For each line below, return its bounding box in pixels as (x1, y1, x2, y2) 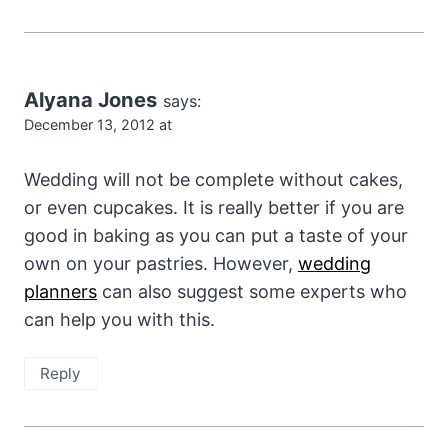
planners (24, 281, 97, 303)
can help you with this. (24, 309, 215, 331)
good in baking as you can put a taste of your (24, 225, 408, 247)
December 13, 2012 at (24, 115, 172, 133)
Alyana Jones (24, 86, 157, 112)
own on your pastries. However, (24, 253, 298, 275)
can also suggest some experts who (97, 281, 407, 303)
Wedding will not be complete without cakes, (24, 169, 403, 191)
